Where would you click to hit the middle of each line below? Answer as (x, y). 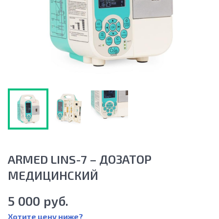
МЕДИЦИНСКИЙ (53, 175)
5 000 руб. (38, 200)
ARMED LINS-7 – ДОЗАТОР (80, 159)
